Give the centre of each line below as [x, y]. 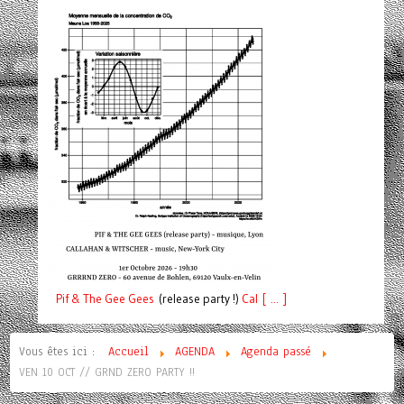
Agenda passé [276, 352]
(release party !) [197, 299]
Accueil [129, 352]
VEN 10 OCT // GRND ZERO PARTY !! [107, 373]
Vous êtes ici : [62, 352]
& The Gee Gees [111, 299]
